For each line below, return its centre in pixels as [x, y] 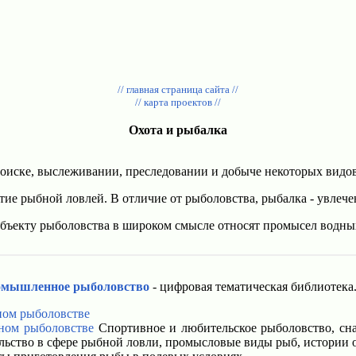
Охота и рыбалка [178, 130]
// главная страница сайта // [178, 89]
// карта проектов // [178, 102]
